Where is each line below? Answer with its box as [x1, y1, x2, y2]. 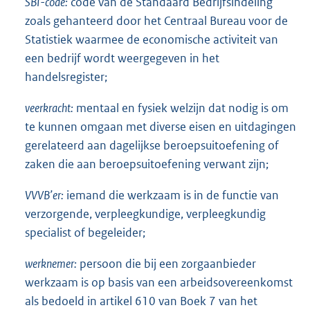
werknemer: [25, 256, 77, 272]
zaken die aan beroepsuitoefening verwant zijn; [25, 156, 268, 172]
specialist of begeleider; [25, 225, 145, 241]
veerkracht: [25, 100, 73, 116]
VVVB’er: [25, 188, 64, 203]
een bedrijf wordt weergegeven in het [25, 51, 219, 66]
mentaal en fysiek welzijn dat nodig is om [75, 100, 289, 116]
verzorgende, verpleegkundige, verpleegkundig [25, 206, 266, 222]
